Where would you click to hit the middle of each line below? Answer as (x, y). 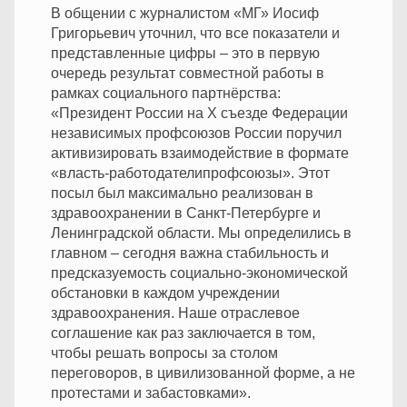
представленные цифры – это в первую (185, 53)
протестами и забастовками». (151, 392)
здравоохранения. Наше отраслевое (175, 313)
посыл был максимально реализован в (182, 193)
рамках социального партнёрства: (166, 93)
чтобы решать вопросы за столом (164, 352)
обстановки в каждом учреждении (165, 293)
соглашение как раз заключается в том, (183, 333)
